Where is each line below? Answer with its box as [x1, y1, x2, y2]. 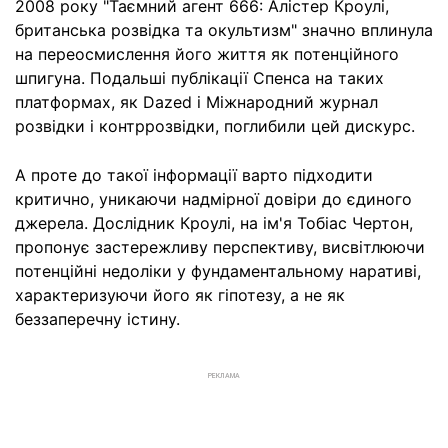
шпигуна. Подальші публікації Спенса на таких [15, 68, 384, 88]
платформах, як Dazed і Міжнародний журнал [15, 92, 378, 112]
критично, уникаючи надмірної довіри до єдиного [15, 189, 412, 209]
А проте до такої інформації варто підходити [15, 165, 373, 185]
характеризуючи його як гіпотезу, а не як [15, 285, 345, 305]
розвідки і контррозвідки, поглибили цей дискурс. [15, 116, 415, 136]
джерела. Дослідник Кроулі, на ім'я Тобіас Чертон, [15, 213, 413, 233]
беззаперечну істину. [15, 309, 180, 329]
